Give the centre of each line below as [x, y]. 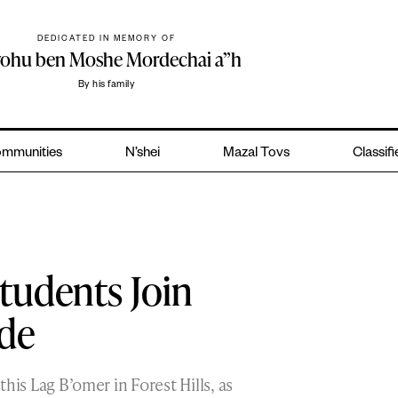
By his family [107, 86]
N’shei [143, 155]
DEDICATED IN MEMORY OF [107, 40]
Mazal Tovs [256, 155]
